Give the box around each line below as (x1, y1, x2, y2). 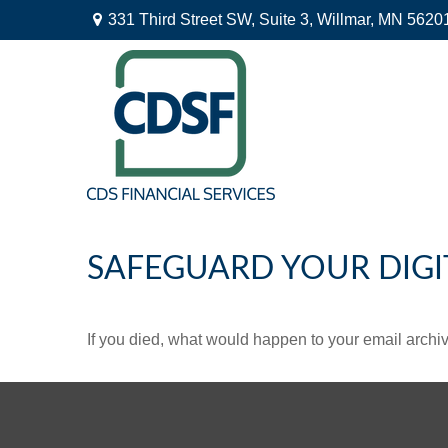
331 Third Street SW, (107, 11, 259, 28)
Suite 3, (258, 11, 313, 28)
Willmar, (316, 11, 374, 28)
